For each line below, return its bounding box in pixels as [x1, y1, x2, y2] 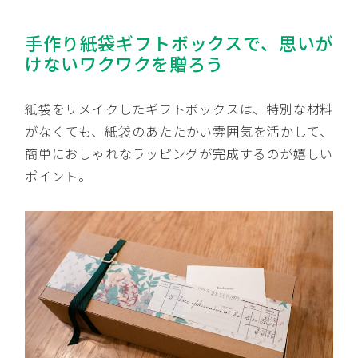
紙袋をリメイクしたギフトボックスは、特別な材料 [25, 98, 333, 118]
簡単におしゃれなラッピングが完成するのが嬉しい [25, 143, 333, 163]
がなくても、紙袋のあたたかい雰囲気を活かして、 [25, 121, 333, 141]
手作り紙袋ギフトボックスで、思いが [25, 29, 333, 55]
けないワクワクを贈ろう [25, 50, 224, 76]
